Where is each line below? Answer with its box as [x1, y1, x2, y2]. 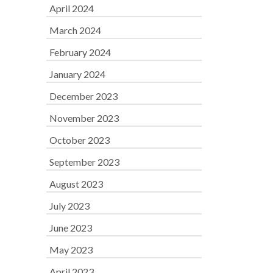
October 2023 [49, 134, 110, 146]
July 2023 [49, 200, 90, 211]
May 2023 [49, 244, 93, 255]
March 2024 [49, 24, 101, 36]
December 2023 [49, 90, 118, 102]
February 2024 [49, 46, 111, 58]
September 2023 [49, 156, 119, 168]
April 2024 [49, 2, 94, 14]
